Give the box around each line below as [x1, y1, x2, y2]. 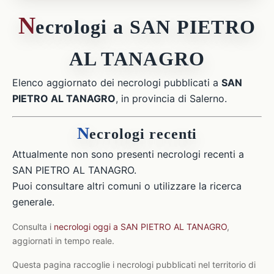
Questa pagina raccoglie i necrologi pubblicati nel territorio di [12, 259, 256, 270]
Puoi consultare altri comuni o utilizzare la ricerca [12, 180, 242, 192]
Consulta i [12, 221, 54, 232]
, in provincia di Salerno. [116, 92, 227, 105]
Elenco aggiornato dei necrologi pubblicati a [12, 76, 221, 89]
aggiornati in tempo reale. [12, 235, 114, 246]
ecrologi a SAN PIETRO [35, 16, 256, 38]
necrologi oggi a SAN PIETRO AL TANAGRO [54, 221, 227, 232]
